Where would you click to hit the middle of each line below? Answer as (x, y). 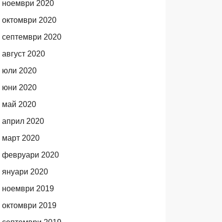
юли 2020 (19, 71)
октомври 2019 (29, 205)
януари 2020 (25, 172)
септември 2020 (31, 37)
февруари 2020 (30, 155)
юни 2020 (19, 87)
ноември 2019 (28, 189)
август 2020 (23, 54)
